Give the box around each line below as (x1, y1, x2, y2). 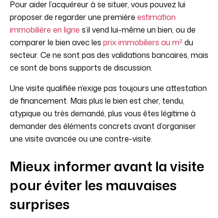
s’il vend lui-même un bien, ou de (80, 24, 196, 36)
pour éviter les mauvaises (10, 175, 177, 195)
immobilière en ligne (10, 24, 80, 36)
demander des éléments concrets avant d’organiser (10, 121, 196, 132)
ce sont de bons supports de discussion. (10, 62, 152, 73)
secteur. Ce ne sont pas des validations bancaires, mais (10, 50, 208, 61)
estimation (137, 12, 176, 23)
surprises (10, 194, 70, 214)
